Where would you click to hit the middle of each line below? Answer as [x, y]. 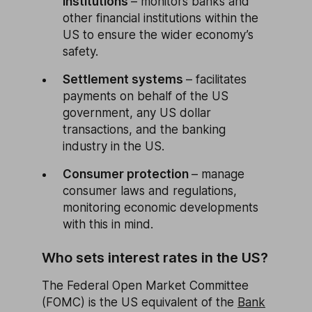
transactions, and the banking [144, 130]
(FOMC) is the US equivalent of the [140, 302]
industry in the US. [114, 146]
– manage [218, 174]
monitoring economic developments [161, 208]
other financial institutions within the [161, 18]
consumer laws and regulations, [150, 191]
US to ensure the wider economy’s [158, 35]
